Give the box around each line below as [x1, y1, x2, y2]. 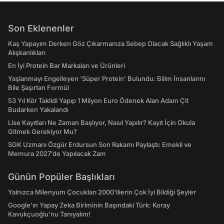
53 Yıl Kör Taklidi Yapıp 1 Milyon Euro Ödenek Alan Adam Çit [8, 96, 188, 104]
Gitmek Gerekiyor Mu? [8, 127, 77, 135]
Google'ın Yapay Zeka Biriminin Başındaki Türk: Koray [8, 201, 170, 209]
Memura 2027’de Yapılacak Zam [8, 149, 106, 157]
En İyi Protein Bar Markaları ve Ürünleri [8, 61, 125, 69]
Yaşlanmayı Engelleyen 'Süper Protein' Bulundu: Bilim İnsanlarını [8, 74, 205, 82]
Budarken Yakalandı [8, 105, 68, 113]
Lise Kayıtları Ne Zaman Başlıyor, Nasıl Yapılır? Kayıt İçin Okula [8, 118, 195, 126]
